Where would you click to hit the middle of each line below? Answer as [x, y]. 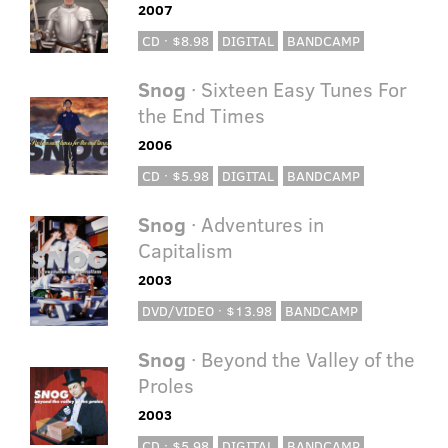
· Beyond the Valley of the [300, 359]
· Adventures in [254, 224]
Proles [165, 385]
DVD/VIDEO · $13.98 [206, 311]
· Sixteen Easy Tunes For [296, 89]
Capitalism [185, 250]
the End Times [201, 115]
